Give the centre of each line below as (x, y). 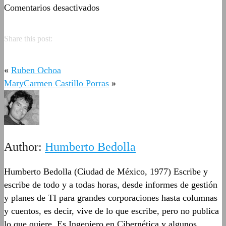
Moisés (112, 20)
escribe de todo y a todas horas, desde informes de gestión (111, 185)
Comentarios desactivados (52, 7)
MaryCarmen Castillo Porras (56, 83)
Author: (24, 147)
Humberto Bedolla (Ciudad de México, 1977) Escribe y (106, 172)
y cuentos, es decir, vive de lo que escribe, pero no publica (111, 211)
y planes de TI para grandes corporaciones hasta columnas (111, 198)
